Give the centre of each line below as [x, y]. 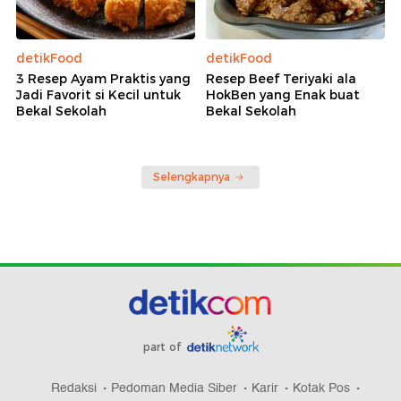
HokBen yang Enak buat [283, 95]
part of [163, 347]
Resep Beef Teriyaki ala [281, 79]
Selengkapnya [192, 177]
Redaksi [74, 388]
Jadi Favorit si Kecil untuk [98, 95]
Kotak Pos [321, 388]
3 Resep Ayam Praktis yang [103, 79]
